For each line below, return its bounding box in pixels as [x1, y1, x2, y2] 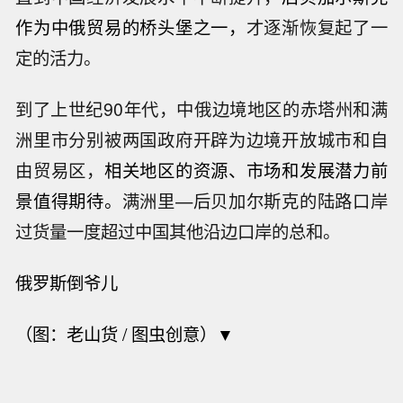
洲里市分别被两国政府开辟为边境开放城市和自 [15, 127, 388, 153]
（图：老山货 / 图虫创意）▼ [15, 320, 235, 346]
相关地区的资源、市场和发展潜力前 [103, 157, 388, 184]
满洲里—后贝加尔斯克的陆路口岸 [121, 188, 388, 214]
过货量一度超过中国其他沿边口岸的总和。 [15, 219, 341, 245]
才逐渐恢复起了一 [246, 14, 388, 40]
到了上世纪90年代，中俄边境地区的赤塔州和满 [15, 96, 388, 122]
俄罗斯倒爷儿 [15, 269, 119, 295]
